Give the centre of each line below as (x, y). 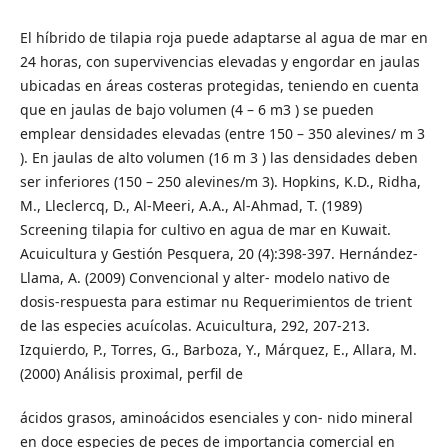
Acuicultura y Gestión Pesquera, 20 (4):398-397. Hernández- (218, 254)
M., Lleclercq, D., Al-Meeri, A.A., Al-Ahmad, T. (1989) (190, 206)
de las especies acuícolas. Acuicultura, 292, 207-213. (194, 326)
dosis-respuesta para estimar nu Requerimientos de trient (215, 302)
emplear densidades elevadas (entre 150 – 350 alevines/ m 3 (222, 134)
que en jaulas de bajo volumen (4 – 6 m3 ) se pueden (196, 110)
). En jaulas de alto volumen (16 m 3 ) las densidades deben (218, 158)
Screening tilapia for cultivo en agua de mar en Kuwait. (205, 230)
